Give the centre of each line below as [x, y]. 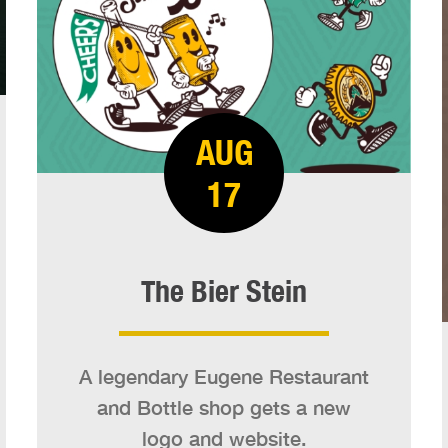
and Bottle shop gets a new [224, 406]
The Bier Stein [224, 290]
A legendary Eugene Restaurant [224, 375]
